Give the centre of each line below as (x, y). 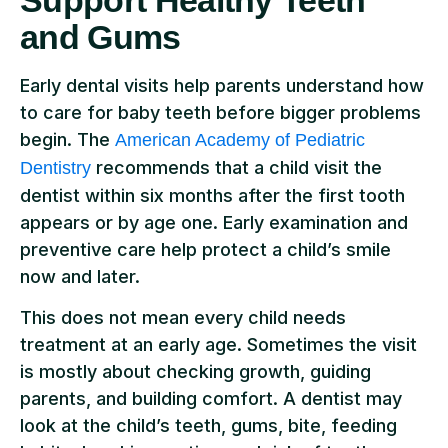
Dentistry (55, 167)
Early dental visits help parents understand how (222, 85)
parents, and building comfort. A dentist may (211, 398)
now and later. (80, 276)
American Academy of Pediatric (240, 139)
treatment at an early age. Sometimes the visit (218, 344)
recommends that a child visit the (236, 167)
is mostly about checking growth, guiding (195, 371)
